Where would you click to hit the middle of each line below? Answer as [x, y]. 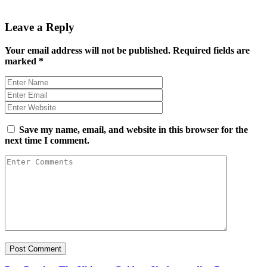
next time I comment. [47, 140]
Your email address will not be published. [88, 50]
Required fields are [211, 50]
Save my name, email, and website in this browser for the [133, 129]
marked [22, 61]
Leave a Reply [40, 27]
